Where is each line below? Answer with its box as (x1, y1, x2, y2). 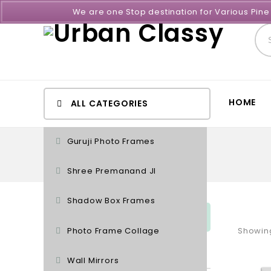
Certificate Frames (67, 247, 149, 260)
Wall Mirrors (67, 254, 119, 266)
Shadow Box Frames (67, 195, 155, 207)
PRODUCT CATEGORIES (56, 211, 164, 223)
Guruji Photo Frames (67, 135, 155, 148)
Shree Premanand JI (67, 165, 157, 177)
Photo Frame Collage (67, 224, 160, 237)
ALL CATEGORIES (68, 97, 148, 109)
